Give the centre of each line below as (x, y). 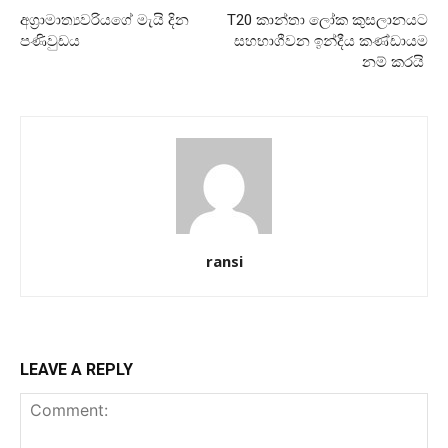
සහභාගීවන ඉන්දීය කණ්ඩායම (331, 40)
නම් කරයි (395, 61)
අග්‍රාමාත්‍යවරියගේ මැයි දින (104, 19)
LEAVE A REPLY (76, 369)
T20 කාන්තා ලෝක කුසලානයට (327, 19)
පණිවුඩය (50, 40)
